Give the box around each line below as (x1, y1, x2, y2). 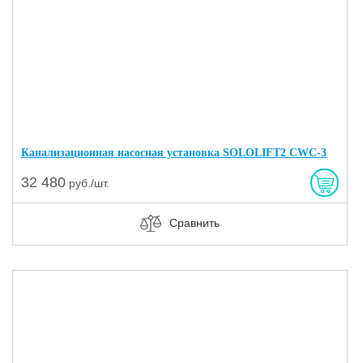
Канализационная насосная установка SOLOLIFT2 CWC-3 (21, 146, 327, 159)
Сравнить (169, 216, 220, 229)
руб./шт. (66, 176, 109, 190)
